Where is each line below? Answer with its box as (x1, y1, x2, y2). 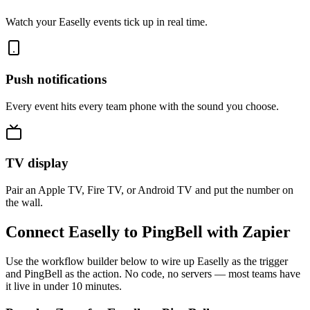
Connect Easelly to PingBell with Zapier (6, 223, 291, 241)
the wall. (6, 197, 43, 209)
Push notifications (6, 71, 107, 86)
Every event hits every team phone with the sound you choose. (6, 100, 279, 112)
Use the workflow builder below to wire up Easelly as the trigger (6, 255, 288, 267)
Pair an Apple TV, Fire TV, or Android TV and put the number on (6, 184, 293, 197)
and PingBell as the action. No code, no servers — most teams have (6, 267, 300, 280)
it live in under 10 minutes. (6, 280, 122, 292)
